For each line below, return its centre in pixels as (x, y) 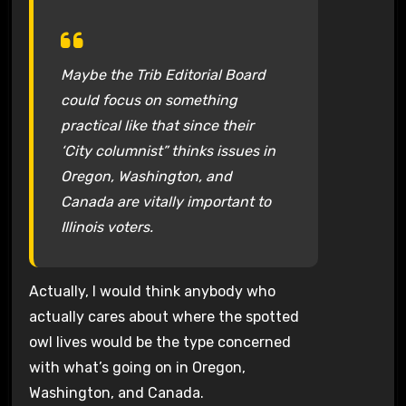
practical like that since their (157, 126)
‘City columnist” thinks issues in (168, 151)
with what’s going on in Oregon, (137, 367)
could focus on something (149, 100)
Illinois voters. (106, 227)
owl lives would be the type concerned (159, 342)
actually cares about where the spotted (164, 316)
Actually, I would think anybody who (152, 291)
